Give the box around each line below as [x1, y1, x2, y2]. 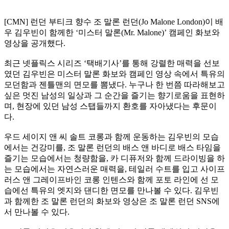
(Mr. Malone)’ [121, 28, 169, 37]
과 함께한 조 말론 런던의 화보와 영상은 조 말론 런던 [4, 197, 196, 205]
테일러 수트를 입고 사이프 [129, 165, 225, 173]
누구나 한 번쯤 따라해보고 [129, 80, 225, 89]
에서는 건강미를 [4, 143, 63, 152]
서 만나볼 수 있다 [4, 208, 67, 216]
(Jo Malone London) [139, 17, 205, 26]
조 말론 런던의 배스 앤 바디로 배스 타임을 [67, 143, 221, 152]
